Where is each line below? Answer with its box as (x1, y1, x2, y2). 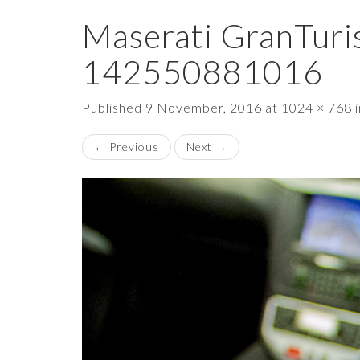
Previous (106, 140, 159, 153)
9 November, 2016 (145, 100, 262, 115)
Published (82, 100, 145, 115)
